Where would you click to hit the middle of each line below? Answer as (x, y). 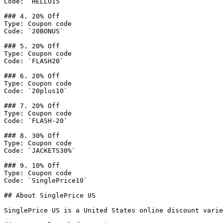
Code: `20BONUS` (34, 31)
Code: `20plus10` (36, 91)
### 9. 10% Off (32, 166)
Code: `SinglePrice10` (46, 180)
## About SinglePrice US (50, 195)
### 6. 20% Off (32, 76)
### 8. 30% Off (32, 136)
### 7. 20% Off (32, 106)
